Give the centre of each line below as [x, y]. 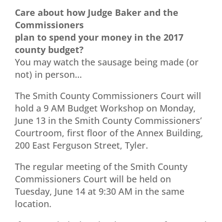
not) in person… [48, 74]
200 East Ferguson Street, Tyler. [82, 145]
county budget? [49, 49]
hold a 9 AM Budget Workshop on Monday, [105, 108]
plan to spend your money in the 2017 [99, 37]
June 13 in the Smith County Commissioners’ [108, 120]
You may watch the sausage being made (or [107, 62]
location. [33, 203]
